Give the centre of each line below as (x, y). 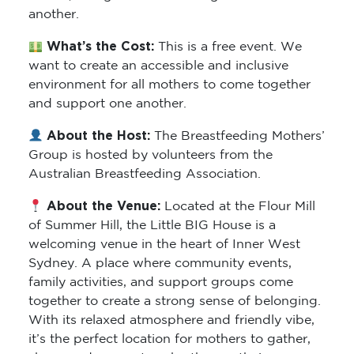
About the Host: (99, 136)
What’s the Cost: (101, 47)
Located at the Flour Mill (238, 207)
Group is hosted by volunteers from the (151, 156)
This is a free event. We (230, 47)
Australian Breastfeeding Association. (145, 175)
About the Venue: (102, 207)
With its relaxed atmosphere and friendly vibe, (171, 321)
